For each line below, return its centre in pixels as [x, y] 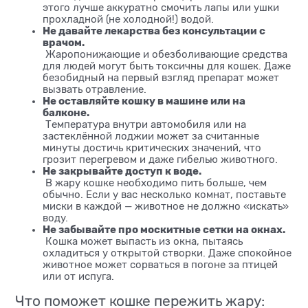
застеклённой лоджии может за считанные [151, 136]
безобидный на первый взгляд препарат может [161, 78]
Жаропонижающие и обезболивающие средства [165, 55]
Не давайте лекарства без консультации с [154, 31]
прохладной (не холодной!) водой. [128, 20]
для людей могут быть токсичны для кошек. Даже [167, 66]
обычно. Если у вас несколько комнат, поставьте [164, 195]
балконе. [66, 113]
